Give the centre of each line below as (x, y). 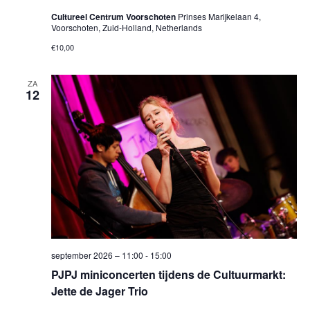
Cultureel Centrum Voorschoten (114, 17)
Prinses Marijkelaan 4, (219, 17)
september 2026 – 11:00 (97, 255)
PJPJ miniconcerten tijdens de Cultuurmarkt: (168, 274)
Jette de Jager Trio (99, 291)
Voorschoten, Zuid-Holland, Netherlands (126, 28)
